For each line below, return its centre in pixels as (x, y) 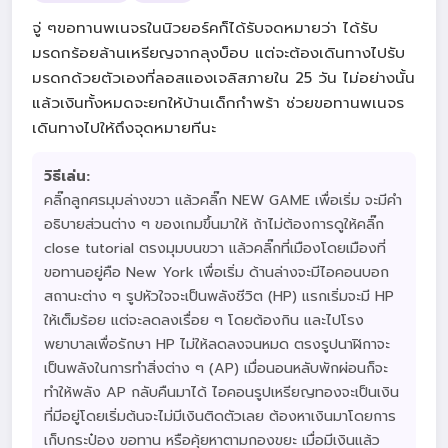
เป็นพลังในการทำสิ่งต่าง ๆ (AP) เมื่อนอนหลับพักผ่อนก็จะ (216, 368)
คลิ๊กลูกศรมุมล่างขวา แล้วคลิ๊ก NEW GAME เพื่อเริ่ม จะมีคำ (223, 200)
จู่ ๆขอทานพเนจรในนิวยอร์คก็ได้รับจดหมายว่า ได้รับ (205, 27)
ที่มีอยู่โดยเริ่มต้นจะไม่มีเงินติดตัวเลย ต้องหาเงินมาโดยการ (220, 416)
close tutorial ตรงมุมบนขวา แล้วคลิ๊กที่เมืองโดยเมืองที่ (215, 248)
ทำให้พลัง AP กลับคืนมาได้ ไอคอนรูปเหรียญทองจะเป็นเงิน (221, 392)
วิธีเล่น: (67, 176)
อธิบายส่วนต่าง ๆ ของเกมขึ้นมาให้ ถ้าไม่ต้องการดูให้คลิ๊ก (214, 224)
